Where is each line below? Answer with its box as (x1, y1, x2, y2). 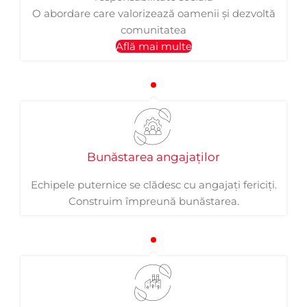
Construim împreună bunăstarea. (68, 195, 239, 208)
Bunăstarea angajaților (87, 150, 220, 164)
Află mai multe (115, 40, 192, 53)
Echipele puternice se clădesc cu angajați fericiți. (30, 178, 277, 191)
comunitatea (121, 23, 186, 36)
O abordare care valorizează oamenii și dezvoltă (32, 7, 275, 20)
